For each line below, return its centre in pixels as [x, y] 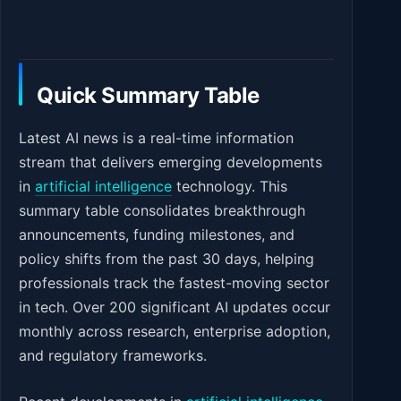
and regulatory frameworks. [113, 355]
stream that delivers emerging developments [171, 162]
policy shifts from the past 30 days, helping [166, 258]
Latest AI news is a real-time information [156, 137]
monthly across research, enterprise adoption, [175, 331]
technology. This [230, 186]
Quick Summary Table [148, 95]
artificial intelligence [103, 186]
